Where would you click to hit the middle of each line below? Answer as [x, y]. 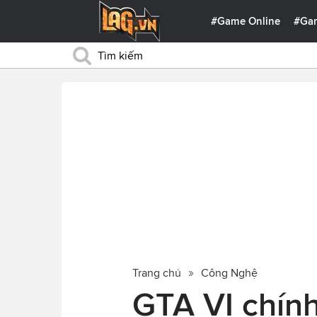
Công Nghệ [229, 272]
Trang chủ [157, 272]
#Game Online [246, 21]
